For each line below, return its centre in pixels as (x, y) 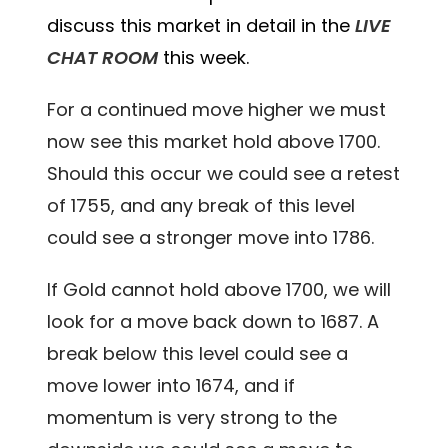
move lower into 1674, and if (171, 386)
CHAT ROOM (103, 58)
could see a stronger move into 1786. (211, 238)
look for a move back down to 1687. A (213, 322)
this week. (204, 58)
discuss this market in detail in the (201, 26)
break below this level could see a (198, 354)
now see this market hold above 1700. (214, 142)
